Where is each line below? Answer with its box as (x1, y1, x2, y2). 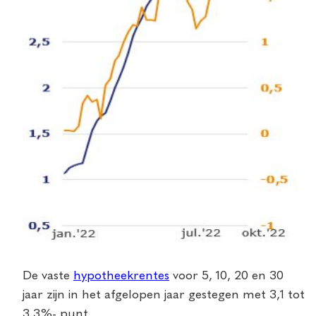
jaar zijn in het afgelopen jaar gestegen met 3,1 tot (23, 288, 305, 301)
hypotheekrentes (73, 269, 169, 282)
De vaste (23, 269, 73, 282)
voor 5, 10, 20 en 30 (169, 269, 284, 282)
